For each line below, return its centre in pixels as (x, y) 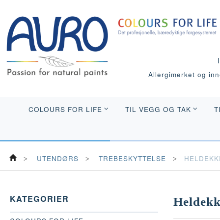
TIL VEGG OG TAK (158, 109)
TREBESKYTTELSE (132, 158)
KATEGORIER (39, 198)
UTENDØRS (58, 158)
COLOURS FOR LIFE (65, 109)
